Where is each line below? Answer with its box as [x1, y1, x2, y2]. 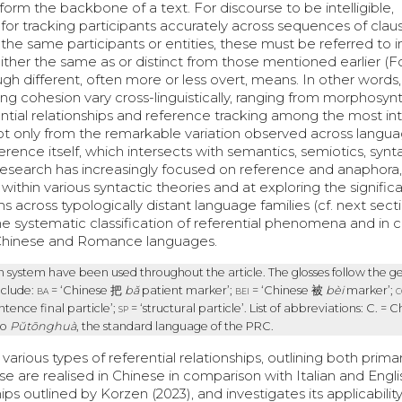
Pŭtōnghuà [9, 319, 76, 333]
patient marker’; [141, 283, 235, 297]
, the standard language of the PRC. [75, 319, 274, 333]
